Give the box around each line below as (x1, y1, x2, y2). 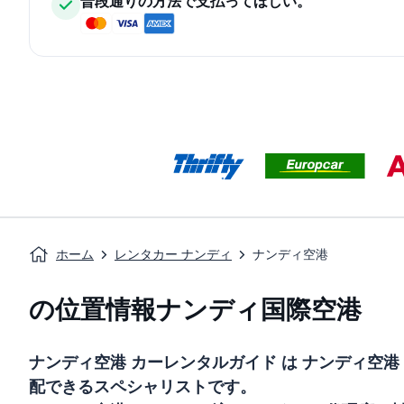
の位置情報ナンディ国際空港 (29, 294, 362, 326)
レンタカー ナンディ (115, 247, 232, 262)
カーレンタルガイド (126, 351, 277, 374)
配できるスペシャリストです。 (29, 375, 256, 399)
